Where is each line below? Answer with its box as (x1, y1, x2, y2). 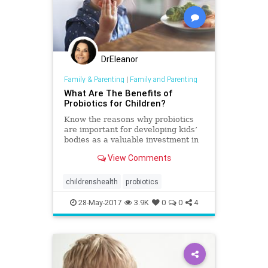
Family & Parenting (63, 75, 124, 84)
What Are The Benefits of (63, 87, 173, 99)
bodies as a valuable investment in (63, 135, 199, 145)
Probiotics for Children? (63, 98, 166, 109)
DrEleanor (101, 53, 138, 65)
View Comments (105, 152, 171, 163)
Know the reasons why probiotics (63, 115, 194, 124)
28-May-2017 (77, 197, 121, 208)
